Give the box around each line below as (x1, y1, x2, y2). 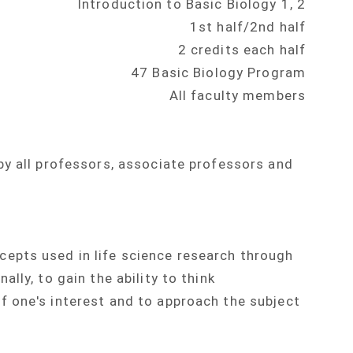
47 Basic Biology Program (131, 65, 306, 81)
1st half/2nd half (189, 19, 306, 35)
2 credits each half (177, 42, 306, 58)
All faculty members (169, 87, 306, 104)
